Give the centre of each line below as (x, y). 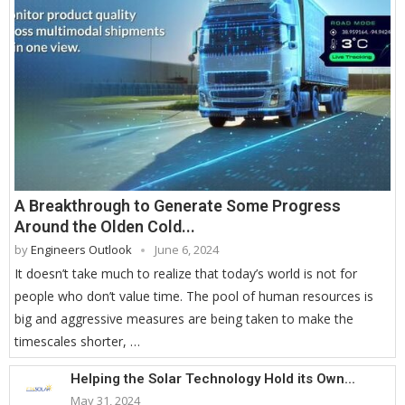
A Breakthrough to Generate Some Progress (178, 206)
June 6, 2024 (187, 250)
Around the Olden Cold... (105, 227)
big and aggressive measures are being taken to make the (184, 319)
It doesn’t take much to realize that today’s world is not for (186, 274)
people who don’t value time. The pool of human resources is (194, 297)
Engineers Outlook (81, 250)
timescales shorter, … (77, 342)
